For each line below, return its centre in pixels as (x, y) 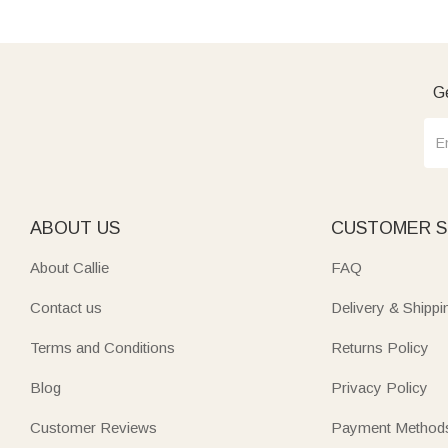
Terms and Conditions (102, 347)
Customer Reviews (93, 427)
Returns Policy (380, 347)
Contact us (66, 307)
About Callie (69, 267)
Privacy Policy (380, 387)
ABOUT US (75, 228)
